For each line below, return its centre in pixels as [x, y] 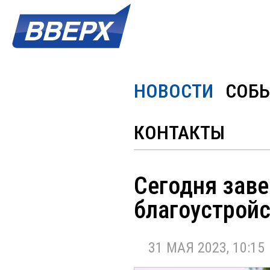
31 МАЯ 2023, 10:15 [199, 248]
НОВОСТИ [174, 91]
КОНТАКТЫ [179, 133]
